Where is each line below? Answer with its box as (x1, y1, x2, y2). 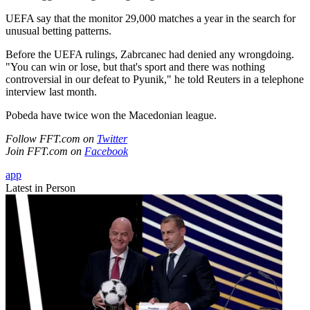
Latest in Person (6, 182, 75, 194)
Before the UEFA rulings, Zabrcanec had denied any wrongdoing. (6, 48, 294, 61)
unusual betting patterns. (6, 25, 111, 37)
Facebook (84, 145, 128, 158)
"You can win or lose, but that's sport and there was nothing (6, 61, 265, 73)
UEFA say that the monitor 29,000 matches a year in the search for (6, 12, 295, 25)
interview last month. (6, 86, 97, 98)
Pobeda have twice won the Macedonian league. (6, 109, 217, 122)
